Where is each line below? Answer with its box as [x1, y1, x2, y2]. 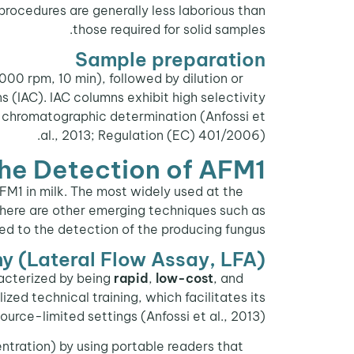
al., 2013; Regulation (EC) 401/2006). [40, 127, 265, 144]
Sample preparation [75, 47, 265, 72]
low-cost [156, 269, 213, 286]
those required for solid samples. [73, 21, 265, 37]
